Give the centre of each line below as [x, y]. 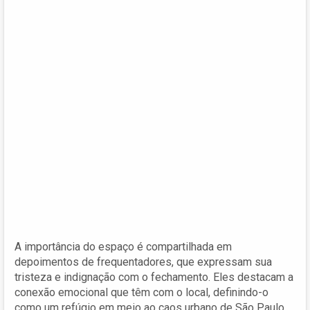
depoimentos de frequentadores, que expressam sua [143, 262]
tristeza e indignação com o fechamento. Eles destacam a [154, 277]
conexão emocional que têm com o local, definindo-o [142, 292]
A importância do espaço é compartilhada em [123, 246]
